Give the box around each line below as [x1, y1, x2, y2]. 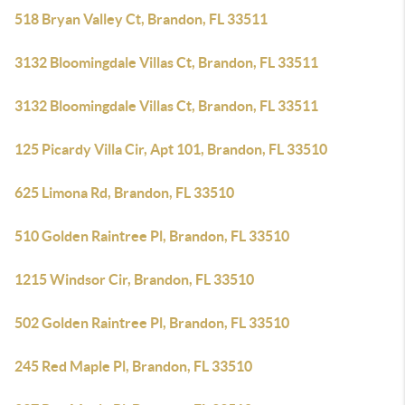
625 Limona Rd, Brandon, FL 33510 [14, 184, 234, 201]
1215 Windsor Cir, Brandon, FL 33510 [14, 271, 254, 287]
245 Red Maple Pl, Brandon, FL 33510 [14, 358, 252, 374]
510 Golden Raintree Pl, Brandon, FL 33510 [14, 228, 289, 244]
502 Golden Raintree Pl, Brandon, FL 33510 [14, 315, 289, 331]
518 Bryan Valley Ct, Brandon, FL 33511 [14, 11, 268, 27]
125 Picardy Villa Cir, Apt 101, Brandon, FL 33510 [14, 141, 327, 157]
